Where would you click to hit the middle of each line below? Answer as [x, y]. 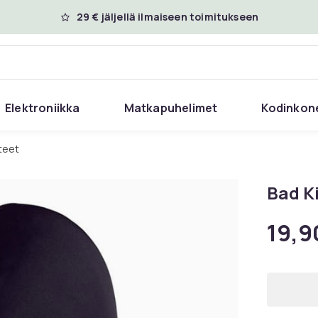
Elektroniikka [43, 108]
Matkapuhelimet [171, 108]
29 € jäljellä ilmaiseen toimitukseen [168, 17]
